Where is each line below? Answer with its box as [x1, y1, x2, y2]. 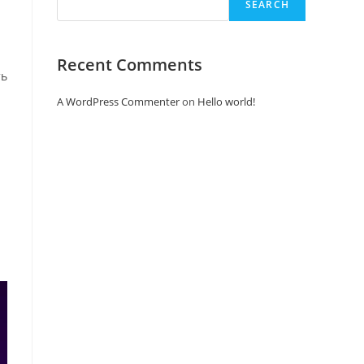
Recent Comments [57, 53, 202, 76]
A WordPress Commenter [57, 93, 180, 109]
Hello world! [197, 93, 255, 109]
